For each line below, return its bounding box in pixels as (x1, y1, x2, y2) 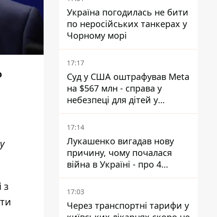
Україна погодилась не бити (67, 6, 188, 18)
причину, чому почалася (67, 147, 172, 158)
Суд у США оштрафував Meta (67, 71, 189, 82)
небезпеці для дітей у (67, 94, 158, 106)
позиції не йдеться (67, 170, 147, 182)
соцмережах (67, 106, 120, 117)
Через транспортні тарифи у (67, 200, 189, 211)
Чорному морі (67, 30, 127, 41)
